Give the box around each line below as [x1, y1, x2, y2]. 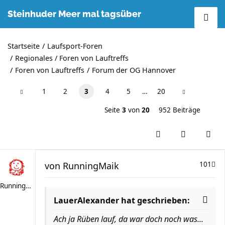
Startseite [8, 41, 40, 51]
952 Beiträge [159, 105, 200, 115]
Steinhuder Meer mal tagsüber [8, 9, 141, 20]
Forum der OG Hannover [92, 65, 176, 75]
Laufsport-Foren [47, 41, 102, 51]
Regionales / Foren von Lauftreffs [15, 53, 129, 63]
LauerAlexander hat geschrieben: [54, 195, 190, 206]
